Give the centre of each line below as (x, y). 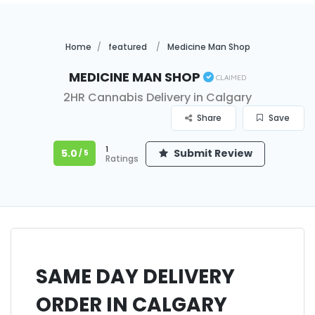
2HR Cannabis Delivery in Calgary (157, 97)
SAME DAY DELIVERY (135, 274)
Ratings (122, 159)
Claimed (230, 77)
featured (127, 47)
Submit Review (212, 153)
